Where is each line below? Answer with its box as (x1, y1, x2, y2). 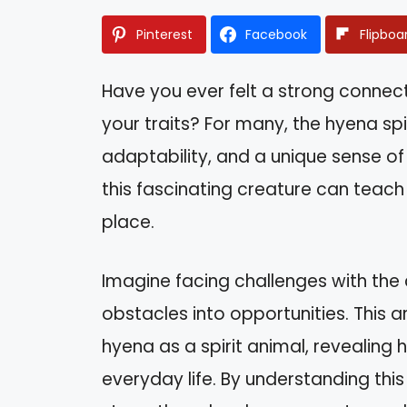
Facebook (245, 25, 307, 45)
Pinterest (136, 25, 193, 45)
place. (102, 210, 154, 235)
